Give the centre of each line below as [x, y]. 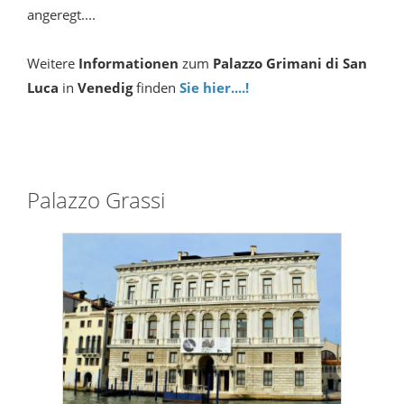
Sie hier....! [214, 88]
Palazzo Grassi [96, 200]
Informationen [129, 64]
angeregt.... [61, 15]
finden [156, 88]
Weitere [53, 64]
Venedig [105, 88]
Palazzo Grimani [267, 64]
